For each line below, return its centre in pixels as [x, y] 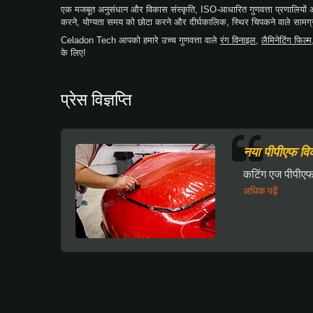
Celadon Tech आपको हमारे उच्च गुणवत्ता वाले [140, 40]
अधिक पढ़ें [261, 190]
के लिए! [73, 52]
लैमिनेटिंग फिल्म [286, 40]
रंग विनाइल [238, 40]
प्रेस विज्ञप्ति [96, 99]
